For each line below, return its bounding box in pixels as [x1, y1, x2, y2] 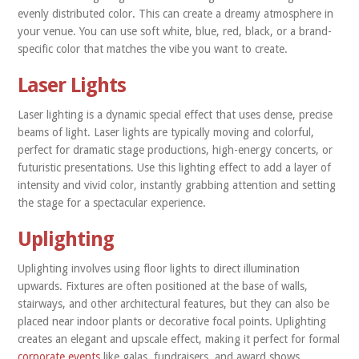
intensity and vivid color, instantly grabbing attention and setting [18, 179, 337, 192]
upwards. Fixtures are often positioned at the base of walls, [18, 280, 309, 292]
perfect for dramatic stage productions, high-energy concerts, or [18, 143, 333, 156]
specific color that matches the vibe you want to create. [18, 42, 292, 55]
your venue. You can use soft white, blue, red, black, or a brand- [18, 25, 333, 38]
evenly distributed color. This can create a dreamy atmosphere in [18, 7, 334, 20]
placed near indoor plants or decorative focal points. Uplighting [18, 315, 327, 328]
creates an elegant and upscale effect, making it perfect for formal [18, 333, 341, 345]
